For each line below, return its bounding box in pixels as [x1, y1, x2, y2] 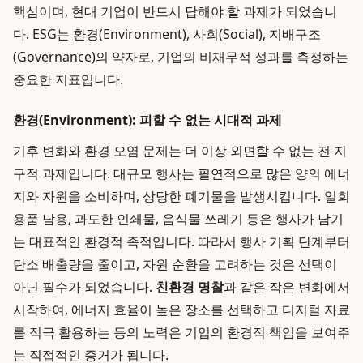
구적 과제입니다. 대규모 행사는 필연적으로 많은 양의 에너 [13, 164, 350, 182]
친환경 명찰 [156, 278, 224, 296]
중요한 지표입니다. [13, 70, 123, 88]
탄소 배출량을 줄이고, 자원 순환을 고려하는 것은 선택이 [13, 255, 337, 273]
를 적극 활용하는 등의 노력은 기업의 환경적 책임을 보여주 [13, 323, 350, 341]
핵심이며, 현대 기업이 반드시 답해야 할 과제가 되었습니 [13, 2, 337, 20]
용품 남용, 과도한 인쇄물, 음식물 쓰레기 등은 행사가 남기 [13, 210, 344, 228]
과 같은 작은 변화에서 [224, 278, 350, 296]
